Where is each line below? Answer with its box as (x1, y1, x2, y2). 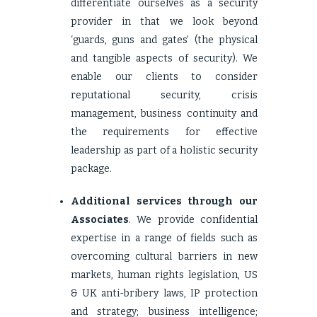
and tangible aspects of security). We (71, 52, 258, 64)
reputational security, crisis (71, 89, 258, 101)
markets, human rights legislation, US (71, 269, 258, 281)
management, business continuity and (71, 108, 258, 120)
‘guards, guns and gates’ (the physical (71, 34, 258, 46)
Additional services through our (71, 195, 258, 207)
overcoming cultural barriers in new (71, 250, 258, 263)
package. (71, 163, 112, 175)
